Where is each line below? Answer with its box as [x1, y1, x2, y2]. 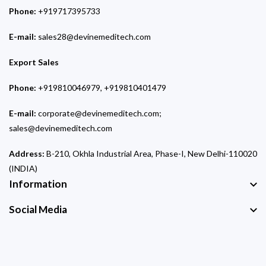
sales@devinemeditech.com [9, 123, 112, 134]
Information [9, 178, 67, 191]
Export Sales [9, 57, 59, 68]
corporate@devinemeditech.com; [38, 108, 161, 119]
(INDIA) [9, 163, 37, 174]
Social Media [9, 203, 67, 216]
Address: [9, 148, 45, 159]
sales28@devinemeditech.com [38, 31, 151, 42]
